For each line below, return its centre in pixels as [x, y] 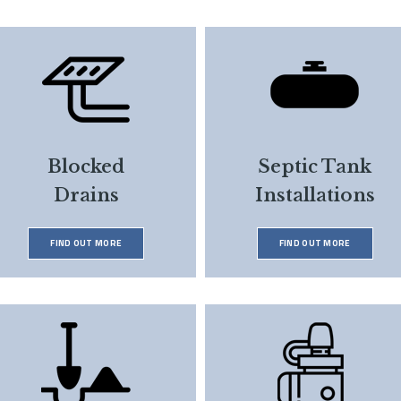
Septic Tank [315, 167]
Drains [86, 196]
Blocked [86, 167]
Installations [315, 196]
